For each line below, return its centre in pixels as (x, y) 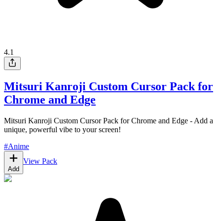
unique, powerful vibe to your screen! (62, 130)
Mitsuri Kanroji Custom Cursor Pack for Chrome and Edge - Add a (109, 121)
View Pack (40, 161)
